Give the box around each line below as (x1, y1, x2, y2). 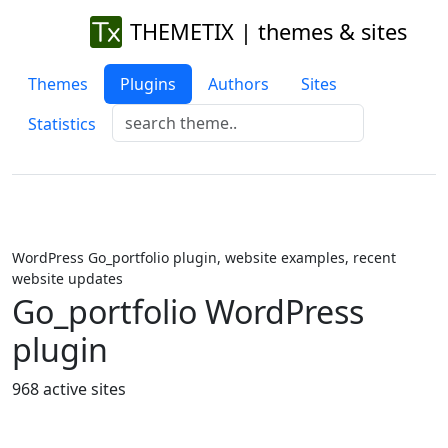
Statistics (28, 113, 96, 135)
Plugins (120, 73, 176, 95)
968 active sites (12, 378, 126, 400)
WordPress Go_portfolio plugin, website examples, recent (12, 248, 396, 267)
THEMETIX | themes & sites (129, 17, 407, 46)
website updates (12, 269, 123, 288)
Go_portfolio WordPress (12, 290, 364, 333)
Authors (208, 73, 269, 95)
